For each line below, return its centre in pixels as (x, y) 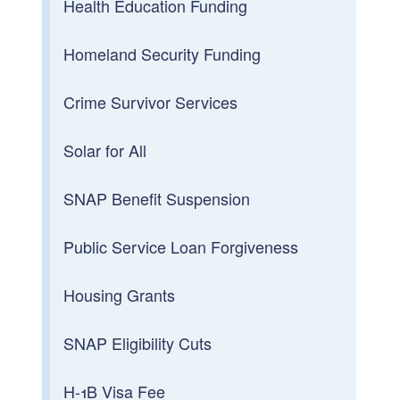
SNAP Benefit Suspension (157, 198)
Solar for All (105, 150)
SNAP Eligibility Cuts (138, 342)
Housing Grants (120, 294)
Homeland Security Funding (162, 53)
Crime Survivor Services (151, 101)
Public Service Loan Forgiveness (181, 246)
